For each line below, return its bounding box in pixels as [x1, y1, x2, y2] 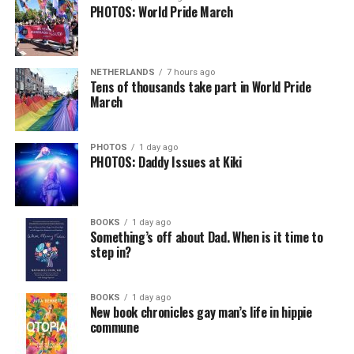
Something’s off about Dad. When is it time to [89, 227, 323, 247]
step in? [89, 242, 132, 262]
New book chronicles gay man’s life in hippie [89, 302, 312, 322]
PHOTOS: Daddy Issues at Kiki [89, 152, 242, 171]
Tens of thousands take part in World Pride [89, 77, 311, 96]
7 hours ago [166, 66, 215, 77]
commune [89, 317, 139, 337]
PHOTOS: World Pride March [89, 2, 233, 21]
